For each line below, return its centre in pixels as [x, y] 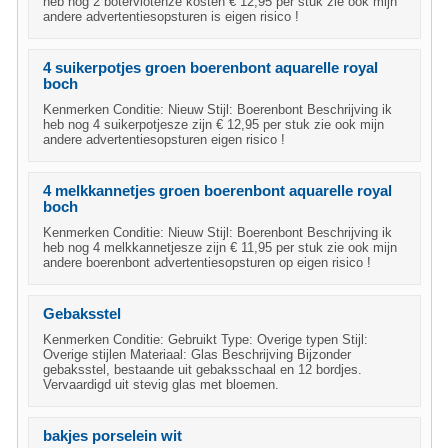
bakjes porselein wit [112, 436]
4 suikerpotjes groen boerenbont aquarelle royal [210, 68]
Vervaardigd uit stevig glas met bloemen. [161, 384]
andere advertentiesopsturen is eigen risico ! [171, 16]
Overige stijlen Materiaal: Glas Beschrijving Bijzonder [197, 354]
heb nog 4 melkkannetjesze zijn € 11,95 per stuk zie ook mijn [220, 247]
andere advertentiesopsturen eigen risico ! [164, 139]
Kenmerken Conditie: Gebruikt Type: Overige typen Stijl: [205, 339]
